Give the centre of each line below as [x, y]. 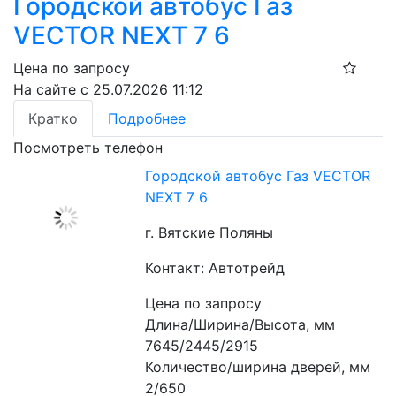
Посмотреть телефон [88, 148]
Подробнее [147, 118]
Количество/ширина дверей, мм [258, 367]
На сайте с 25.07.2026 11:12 [108, 89]
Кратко [53, 118]
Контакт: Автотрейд [215, 268]
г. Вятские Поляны [209, 232]
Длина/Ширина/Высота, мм [240, 324]
